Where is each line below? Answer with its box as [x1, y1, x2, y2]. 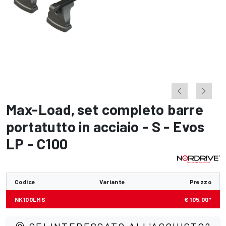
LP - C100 [6, 135, 68, 152]
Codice [15, 178, 36, 185]
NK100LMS [15, 196, 46, 203]
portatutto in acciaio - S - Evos [6, 118, 205, 135]
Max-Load [6, 100, 72, 118]
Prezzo [189, 178, 211, 185]
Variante [99, 178, 126, 185]
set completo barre [77, 100, 204, 118]
